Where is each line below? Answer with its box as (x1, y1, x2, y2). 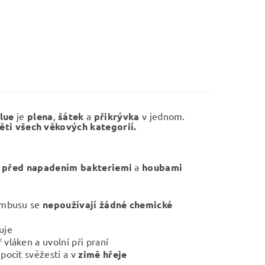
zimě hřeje (78, 248, 127, 260)
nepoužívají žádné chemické (43, 198, 173, 211)
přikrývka (93, 110, 140, 122)
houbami (139, 161, 183, 173)
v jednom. (139, 110, 185, 122)
